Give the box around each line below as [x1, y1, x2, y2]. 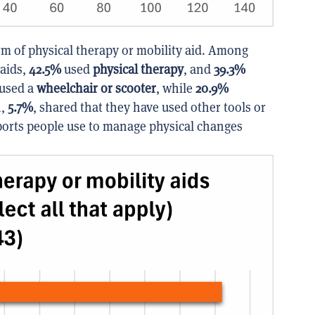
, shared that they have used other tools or [33, 98, 266, 115]
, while [156, 79, 195, 96]
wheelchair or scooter [37, 79, 156, 96]
